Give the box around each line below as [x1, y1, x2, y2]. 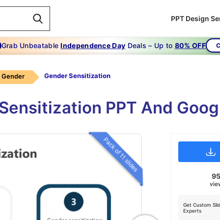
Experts [183, 208, 202, 214]
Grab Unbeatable [1, 41, 61, 50]
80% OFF [174, 41, 206, 50]
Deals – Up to [125, 41, 175, 50]
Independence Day [60, 41, 126, 50]
